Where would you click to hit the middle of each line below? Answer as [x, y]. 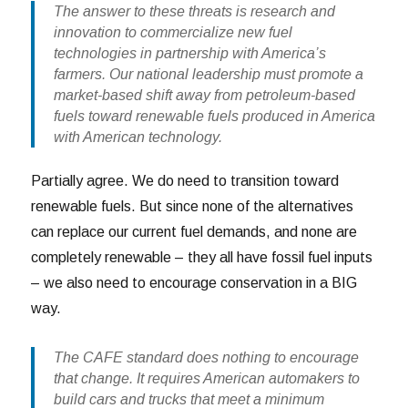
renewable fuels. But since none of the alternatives [193, 207]
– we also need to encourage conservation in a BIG [194, 283]
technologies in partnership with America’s [189, 53]
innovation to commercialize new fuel [173, 32]
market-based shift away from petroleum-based [204, 95]
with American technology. [138, 137]
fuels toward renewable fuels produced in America [214, 116]
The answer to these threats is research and [194, 11]
